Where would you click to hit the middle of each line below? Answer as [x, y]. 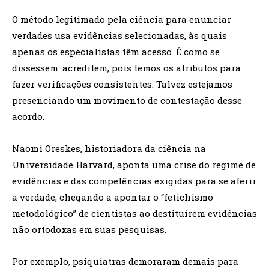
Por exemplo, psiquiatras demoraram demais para [125, 261]
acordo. [28, 117]
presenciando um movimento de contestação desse [127, 101]
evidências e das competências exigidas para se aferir [134, 181]
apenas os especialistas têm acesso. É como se [116, 52]
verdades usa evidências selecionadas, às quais [119, 36]
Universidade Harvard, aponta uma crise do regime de [134, 165]
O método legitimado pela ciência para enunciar [122, 20]
